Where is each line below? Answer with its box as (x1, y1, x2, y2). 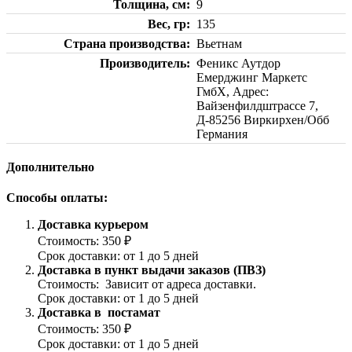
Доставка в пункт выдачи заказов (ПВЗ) (38, 263, 266, 277)
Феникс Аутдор (196, 56, 280, 70)
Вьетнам (196, 36, 242, 50)
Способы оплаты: (6, 191, 108, 205)
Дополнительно (6, 160, 94, 174)
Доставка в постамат (38, 306, 160, 320)
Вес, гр (148, 16, 186, 31)
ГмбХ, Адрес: (196, 84, 269, 98)
